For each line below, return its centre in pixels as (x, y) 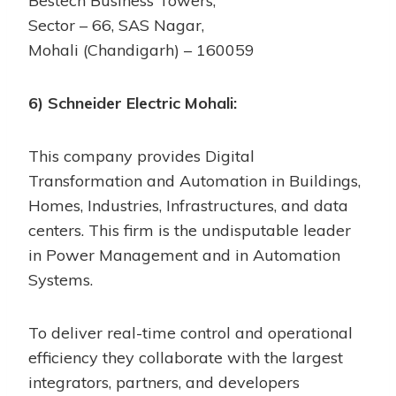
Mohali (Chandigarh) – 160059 (141, 49)
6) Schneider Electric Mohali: (133, 103)
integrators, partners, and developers (164, 382)
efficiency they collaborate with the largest (186, 357)
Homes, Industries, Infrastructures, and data (188, 205)
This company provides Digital (141, 156)
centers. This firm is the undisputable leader (190, 230)
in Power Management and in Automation (184, 255)
